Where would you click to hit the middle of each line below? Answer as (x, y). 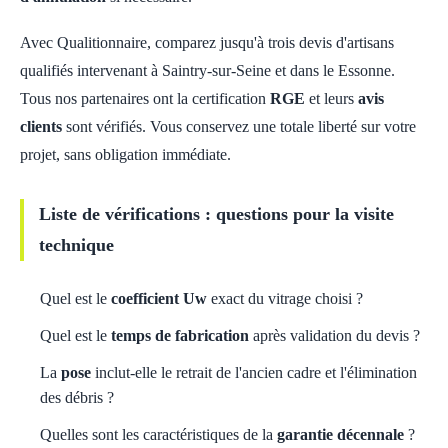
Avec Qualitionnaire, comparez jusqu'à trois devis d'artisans (207, 42)
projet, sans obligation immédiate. (125, 154)
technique (76, 245)
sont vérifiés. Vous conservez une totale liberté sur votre (239, 126)
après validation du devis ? (334, 335)
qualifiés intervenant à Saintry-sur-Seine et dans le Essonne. (207, 70)
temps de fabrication (180, 335)
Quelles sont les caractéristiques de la (158, 434)
